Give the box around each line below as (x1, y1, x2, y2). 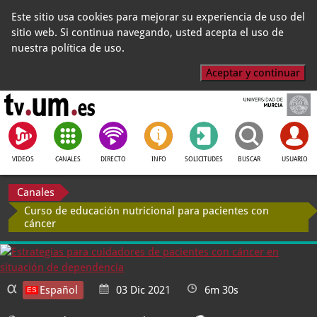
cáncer (24, 217, 56, 230)
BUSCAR (238, 156, 260, 163)
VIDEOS (11, 156, 34, 163)
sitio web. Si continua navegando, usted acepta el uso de (11, 26, 284, 39)
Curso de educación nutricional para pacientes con (24, 204, 269, 217)
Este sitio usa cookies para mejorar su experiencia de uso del (11, 11, 305, 23)
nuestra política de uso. (11, 42, 125, 54)
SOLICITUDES (185, 156, 223, 163)
